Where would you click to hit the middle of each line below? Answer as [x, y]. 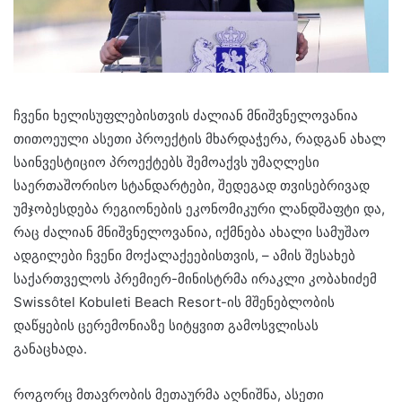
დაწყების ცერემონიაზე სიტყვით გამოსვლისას [166, 325]
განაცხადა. [50, 348]
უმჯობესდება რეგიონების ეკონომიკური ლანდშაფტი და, [199, 208]
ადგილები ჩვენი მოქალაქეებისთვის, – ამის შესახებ [184, 255]
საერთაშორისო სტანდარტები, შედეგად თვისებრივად [192, 185]
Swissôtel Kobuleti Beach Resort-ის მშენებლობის [174, 301]
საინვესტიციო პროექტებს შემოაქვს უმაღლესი [166, 162]
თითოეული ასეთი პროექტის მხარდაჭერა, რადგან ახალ [200, 138]
